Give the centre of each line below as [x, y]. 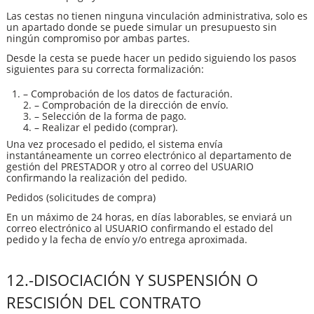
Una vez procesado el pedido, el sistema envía [115, 144]
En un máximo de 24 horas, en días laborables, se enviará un [149, 217]
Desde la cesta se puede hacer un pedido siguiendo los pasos [151, 58]
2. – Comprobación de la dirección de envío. [126, 105]
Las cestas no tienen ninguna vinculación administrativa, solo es [157, 16]
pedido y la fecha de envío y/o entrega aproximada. [127, 239]
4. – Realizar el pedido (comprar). [101, 128]
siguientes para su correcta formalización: [105, 69]
